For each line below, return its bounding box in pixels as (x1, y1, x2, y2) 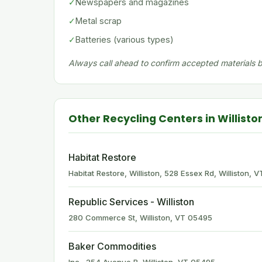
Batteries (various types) (75, 35, 174, 44)
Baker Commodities (68, 240, 156, 252)
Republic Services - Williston (68, 196, 194, 208)
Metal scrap (75, 16, 122, 26)
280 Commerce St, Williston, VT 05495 (68, 213, 212, 222)
